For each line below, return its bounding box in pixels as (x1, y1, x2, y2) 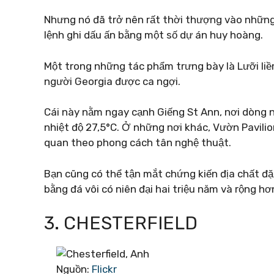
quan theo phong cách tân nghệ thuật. (44, 136, 231, 149)
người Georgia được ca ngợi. (44, 75, 180, 87)
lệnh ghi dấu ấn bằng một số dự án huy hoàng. (44, 29, 263, 41)
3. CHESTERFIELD (44, 212, 198, 234)
